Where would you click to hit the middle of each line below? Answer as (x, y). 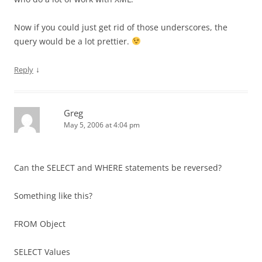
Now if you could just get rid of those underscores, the (121, 27)
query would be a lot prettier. (73, 41)
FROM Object (40, 224)
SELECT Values (42, 252)
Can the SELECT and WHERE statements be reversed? (118, 168)
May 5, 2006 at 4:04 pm (102, 125)
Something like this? (53, 196)
